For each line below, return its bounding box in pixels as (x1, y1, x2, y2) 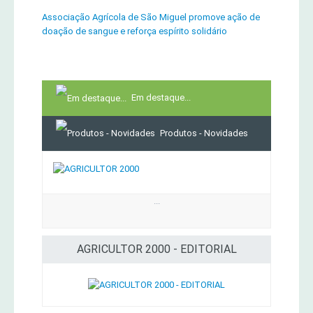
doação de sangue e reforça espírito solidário (42, 26, 227, 37)
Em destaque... (131, 92, 191, 103)
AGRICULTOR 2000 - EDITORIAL (76, 242, 237, 256)
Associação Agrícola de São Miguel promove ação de (42, 12, 260, 23)
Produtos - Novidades (160, 127, 248, 138)
